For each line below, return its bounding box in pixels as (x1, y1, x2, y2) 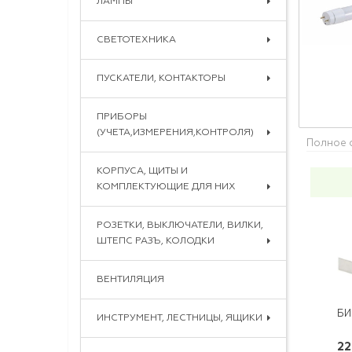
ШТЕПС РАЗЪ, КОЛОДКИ (97, 236, 214, 246)
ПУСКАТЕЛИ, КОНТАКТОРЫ (97, 73, 225, 83)
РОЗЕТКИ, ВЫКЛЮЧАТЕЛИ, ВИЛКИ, (97, 220, 263, 230)
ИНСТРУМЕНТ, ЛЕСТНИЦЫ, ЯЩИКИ (97, 313, 262, 323)
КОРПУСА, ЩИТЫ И (97, 166, 188, 176)
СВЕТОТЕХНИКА (97, 35, 176, 45)
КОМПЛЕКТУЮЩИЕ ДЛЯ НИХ (97, 181, 236, 192)
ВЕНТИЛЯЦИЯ (97, 274, 164, 284)
